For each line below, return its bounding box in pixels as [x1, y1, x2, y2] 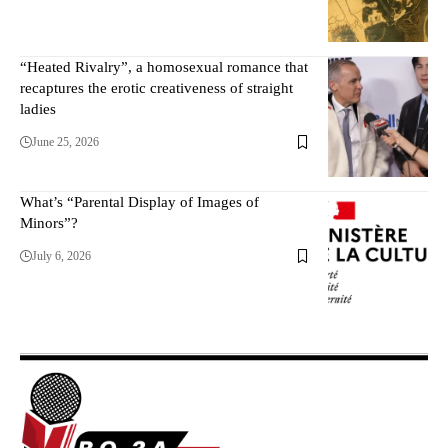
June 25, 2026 [32, 135, 99, 150]
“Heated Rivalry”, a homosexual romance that [20, 59, 308, 76]
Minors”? [20, 215, 78, 232]
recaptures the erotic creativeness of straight [20, 80, 293, 97]
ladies [20, 101, 56, 118]
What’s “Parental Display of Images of [20, 194, 259, 211]
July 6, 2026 [32, 249, 91, 264]
